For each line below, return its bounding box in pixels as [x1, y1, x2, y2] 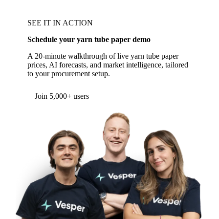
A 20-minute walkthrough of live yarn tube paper [27, 52, 178, 60]
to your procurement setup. [27, 69, 110, 78]
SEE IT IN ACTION [27, 19, 93, 27]
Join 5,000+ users [35, 92, 89, 100]
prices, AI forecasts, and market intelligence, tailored [27, 61, 188, 69]
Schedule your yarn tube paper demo [27, 35, 151, 44]
